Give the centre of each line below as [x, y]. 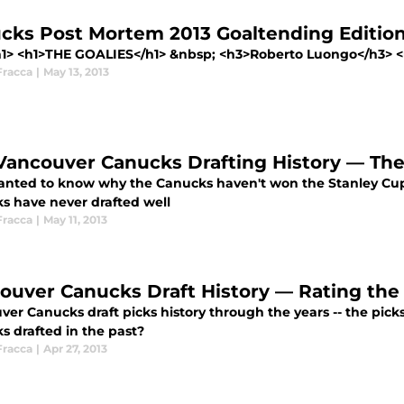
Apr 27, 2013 [75, 349]
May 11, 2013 [75, 220]
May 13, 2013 [76, 72]
